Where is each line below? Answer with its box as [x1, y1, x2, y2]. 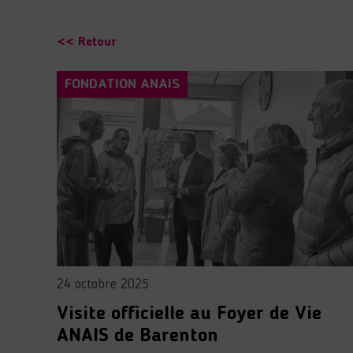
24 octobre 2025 [57, 277, 149, 292]
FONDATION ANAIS [65, 77, 180, 92]
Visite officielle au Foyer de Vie [57, 304, 321, 324]
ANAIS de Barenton [57, 326, 218, 346]
